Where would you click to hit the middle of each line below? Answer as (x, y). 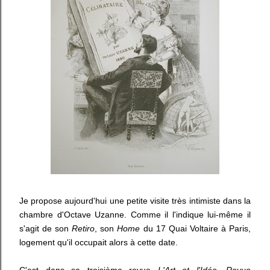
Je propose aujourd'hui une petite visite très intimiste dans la (135, 201)
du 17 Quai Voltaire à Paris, (196, 228)
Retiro (83, 228)
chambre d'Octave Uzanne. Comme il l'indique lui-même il (135, 215)
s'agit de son (46, 228)
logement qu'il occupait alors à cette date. (99, 242)
